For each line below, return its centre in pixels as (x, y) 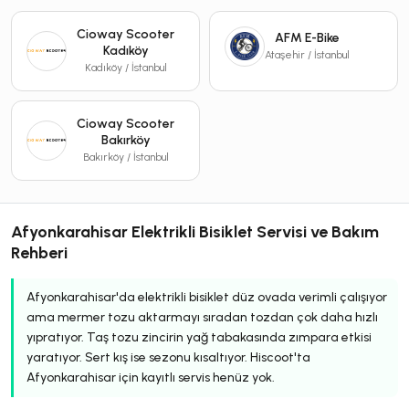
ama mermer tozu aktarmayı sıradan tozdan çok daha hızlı (202, 317)
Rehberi (39, 252)
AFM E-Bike (307, 37)
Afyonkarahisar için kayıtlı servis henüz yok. (151, 377)
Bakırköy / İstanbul (126, 157)
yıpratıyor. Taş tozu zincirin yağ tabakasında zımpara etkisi (199, 337)
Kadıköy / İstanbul (126, 67)
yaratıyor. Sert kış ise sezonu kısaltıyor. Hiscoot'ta (168, 357)
